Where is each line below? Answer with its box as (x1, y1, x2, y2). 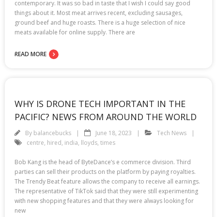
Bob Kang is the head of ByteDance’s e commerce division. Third (15, 157, 191, 166)
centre (27, 138, 44, 147)
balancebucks (33, 128, 71, 137)
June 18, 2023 (95, 128, 132, 137)
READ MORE (15, 49, 46, 58)
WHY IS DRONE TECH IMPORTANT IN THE (15, 97, 186, 109)
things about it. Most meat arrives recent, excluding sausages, (15, 8, 183, 17)
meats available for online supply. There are (15, 28, 135, 36)
